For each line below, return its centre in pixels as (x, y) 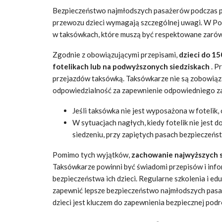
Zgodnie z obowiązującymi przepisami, (115, 55)
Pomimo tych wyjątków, (91, 155)
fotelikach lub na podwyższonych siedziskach (132, 66)
